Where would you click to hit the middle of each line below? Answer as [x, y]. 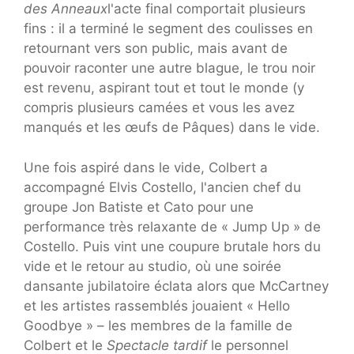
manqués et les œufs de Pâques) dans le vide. [172, 128]
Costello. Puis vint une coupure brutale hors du [172, 246]
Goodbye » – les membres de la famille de [158, 325]
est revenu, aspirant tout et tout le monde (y [164, 88]
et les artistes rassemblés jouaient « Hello [157, 305]
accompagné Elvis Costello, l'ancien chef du [162, 187]
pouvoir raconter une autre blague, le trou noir [169, 68]
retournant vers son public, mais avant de [156, 49]
